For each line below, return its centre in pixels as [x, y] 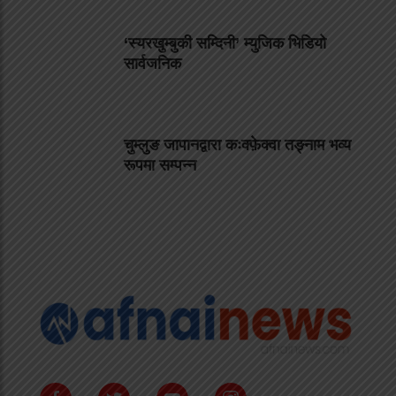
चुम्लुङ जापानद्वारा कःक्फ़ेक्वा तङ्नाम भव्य [237, 145]
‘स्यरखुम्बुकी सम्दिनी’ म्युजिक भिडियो [225, 44]
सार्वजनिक [152, 64]
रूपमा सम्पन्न [160, 166]
